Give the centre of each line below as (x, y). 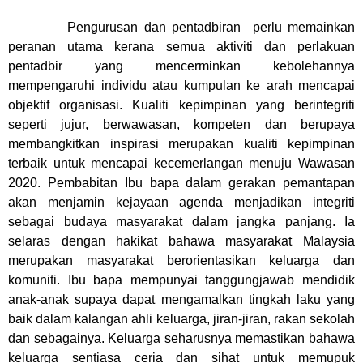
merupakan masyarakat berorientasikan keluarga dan (181, 261)
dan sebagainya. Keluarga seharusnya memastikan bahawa (181, 338)
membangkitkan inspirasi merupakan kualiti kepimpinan (181, 144)
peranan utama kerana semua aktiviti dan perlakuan (181, 47)
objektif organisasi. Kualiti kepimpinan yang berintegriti (181, 105)
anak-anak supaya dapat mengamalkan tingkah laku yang (181, 299)
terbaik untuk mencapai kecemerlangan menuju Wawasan (181, 163)
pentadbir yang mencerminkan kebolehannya (181, 66)
